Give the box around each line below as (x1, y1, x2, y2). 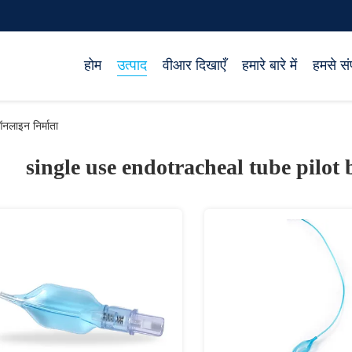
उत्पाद (117, 57, 147, 73)
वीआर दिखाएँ (163, 57, 226, 73)
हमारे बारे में (242, 57, 297, 73)
